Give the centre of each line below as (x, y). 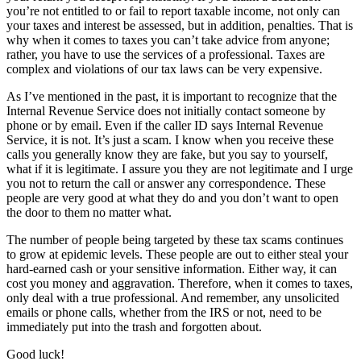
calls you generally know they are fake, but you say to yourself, (167, 154)
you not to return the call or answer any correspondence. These (166, 183)
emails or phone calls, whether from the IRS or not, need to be (164, 312)
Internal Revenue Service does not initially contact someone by (166, 110)
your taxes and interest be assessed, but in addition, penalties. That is (180, 25)
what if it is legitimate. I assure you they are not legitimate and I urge (180, 168)
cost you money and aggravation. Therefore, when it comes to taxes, (180, 283)
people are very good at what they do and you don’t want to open (172, 197)
